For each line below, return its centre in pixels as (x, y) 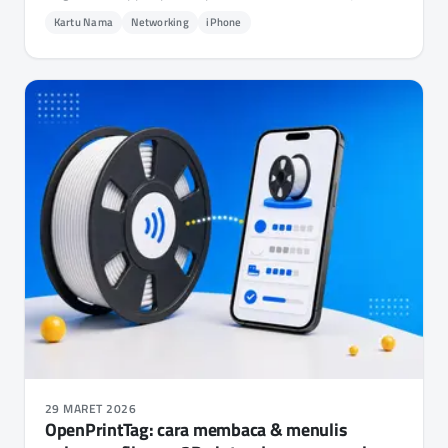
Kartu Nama (83, 22)
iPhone (224, 22)
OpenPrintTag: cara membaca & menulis (196, 429)
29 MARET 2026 (91, 408)
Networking (159, 22)
